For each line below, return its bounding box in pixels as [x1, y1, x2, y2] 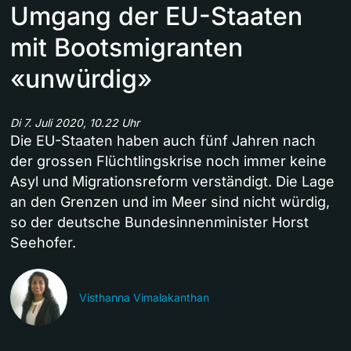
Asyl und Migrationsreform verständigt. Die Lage [10, 173, 335, 190]
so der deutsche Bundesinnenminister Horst [10, 214, 309, 231]
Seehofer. [10, 234, 76, 251]
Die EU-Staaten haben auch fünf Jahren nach [10, 132, 316, 150]
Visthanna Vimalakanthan [79, 291, 209, 305]
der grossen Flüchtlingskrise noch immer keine [10, 153, 327, 170]
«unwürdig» [10, 63, 152, 95]
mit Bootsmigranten [10, 32, 243, 63]
